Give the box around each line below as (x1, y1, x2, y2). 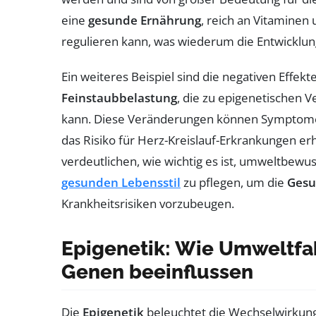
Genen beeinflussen (61, 260, 253, 284)
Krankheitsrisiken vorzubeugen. (61, 195, 234, 212)
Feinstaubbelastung (61, 89, 177, 106)
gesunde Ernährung (88, 11, 201, 28)
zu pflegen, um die (181, 174, 287, 190)
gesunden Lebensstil (61, 174, 181, 190)
